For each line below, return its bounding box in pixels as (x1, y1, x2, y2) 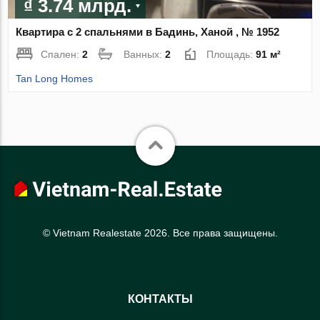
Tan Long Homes (16, 72, 94, 84)
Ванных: (124, 48, 166, 60)
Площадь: (206, 48, 256, 60)
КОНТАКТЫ (127, 293, 193, 306)
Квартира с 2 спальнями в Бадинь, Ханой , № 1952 (16, 25, 280, 38)
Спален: (41, 48, 83, 60)
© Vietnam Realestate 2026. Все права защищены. (42, 226, 278, 239)
